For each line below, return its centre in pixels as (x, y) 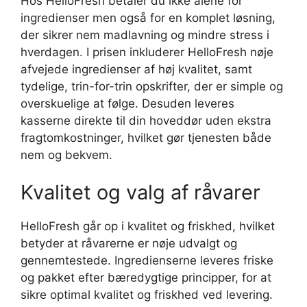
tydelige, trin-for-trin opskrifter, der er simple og (152, 86)
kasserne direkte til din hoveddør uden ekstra (146, 120)
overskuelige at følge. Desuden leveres (127, 103)
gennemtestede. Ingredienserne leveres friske (147, 261)
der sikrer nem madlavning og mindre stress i (145, 35)
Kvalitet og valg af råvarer (140, 193)
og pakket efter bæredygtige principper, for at (146, 278)
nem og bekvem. (66, 155)
